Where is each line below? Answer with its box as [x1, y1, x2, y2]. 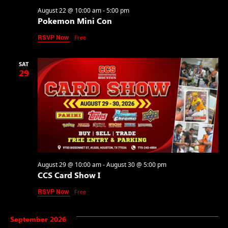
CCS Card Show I [37, 169, 100, 181]
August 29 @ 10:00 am [37, 160, 101, 169]
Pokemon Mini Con [37, 15, 112, 26]
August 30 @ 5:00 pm [106, 160, 166, 169]
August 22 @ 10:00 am [37, 6, 101, 15]
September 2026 [10, 214, 66, 224]
